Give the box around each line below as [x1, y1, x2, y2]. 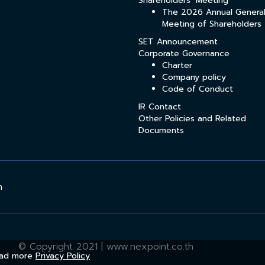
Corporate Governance [138, 47, 230, 60]
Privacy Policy [35, 250, 90, 262]
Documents [138, 124, 184, 137]
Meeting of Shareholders [162, 17, 261, 30]
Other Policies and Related [138, 112, 246, 125]
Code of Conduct [162, 82, 233, 95]
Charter [162, 59, 192, 72]
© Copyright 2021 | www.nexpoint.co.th [18, 239, 194, 254]
